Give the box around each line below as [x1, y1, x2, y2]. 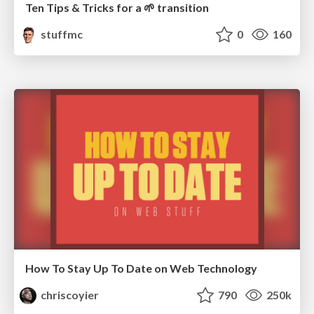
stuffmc [39, 27, 83, 41]
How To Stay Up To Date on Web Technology [25, 261, 257, 275]
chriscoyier [39, 288, 100, 302]
